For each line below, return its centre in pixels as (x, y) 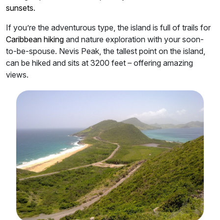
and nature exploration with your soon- (134, 40)
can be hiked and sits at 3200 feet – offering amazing (99, 63)
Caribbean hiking (35, 40)
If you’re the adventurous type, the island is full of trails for (108, 28)
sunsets (20, 8)
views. (17, 75)
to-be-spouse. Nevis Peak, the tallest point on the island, (106, 51)
